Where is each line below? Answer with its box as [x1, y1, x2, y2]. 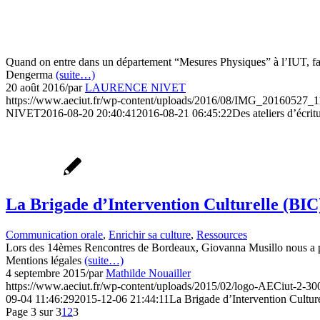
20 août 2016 [6, 81, 65, 94]
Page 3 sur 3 [6, 305, 61, 318]
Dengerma [6, 69, 56, 81]
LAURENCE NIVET [85, 81, 186, 94]
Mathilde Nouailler [106, 266, 191, 279]
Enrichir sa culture [109, 228, 191, 241]
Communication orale [6, 228, 103, 241]
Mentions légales [6, 254, 84, 266]
